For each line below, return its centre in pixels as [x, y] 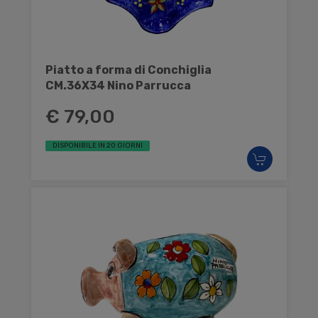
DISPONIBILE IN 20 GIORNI [98, 145]
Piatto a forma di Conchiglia [128, 70]
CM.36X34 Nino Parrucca [118, 85]
